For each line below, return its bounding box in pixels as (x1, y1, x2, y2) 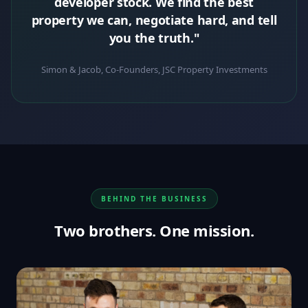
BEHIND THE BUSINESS (100, 194, 208, 204)
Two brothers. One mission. (54, 220, 254, 241)
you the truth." (109, 30, 199, 47)
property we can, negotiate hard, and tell (31, 12, 277, 29)
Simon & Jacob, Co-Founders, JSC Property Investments (41, 63, 267, 76)
